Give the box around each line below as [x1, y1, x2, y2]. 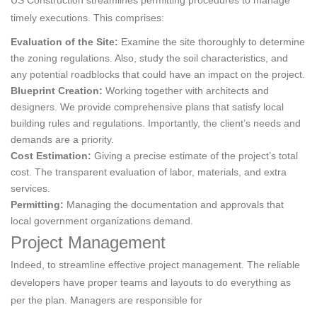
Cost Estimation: [11, 150, 91, 162]
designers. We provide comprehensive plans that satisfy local [11, 101, 284, 113]
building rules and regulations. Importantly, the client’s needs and [11, 117, 301, 129]
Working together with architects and [103, 85, 269, 97]
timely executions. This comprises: [11, 12, 164, 24]
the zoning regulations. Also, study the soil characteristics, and [11, 52, 288, 64]
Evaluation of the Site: [11, 36, 118, 48]
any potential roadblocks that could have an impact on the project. [11, 69, 305, 81]
